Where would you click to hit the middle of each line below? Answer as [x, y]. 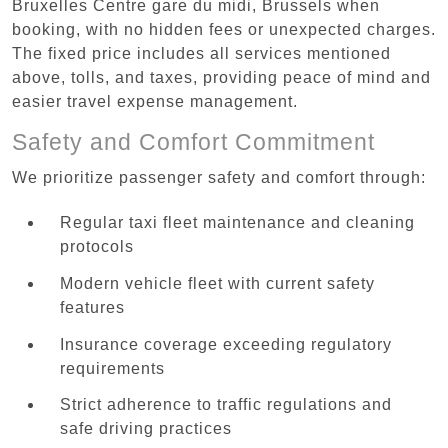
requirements [112, 368]
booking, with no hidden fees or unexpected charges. [224, 29]
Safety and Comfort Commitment [193, 141]
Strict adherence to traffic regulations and [226, 405]
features [92, 307]
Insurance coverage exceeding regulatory [226, 344]
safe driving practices [146, 429]
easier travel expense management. [155, 101]
